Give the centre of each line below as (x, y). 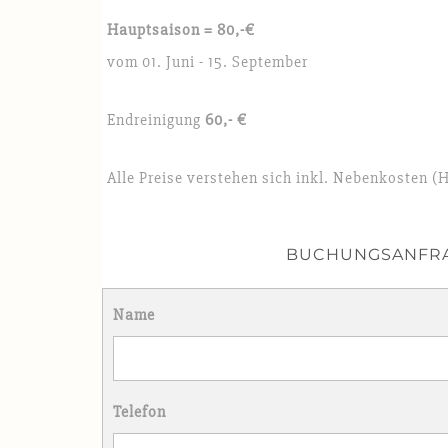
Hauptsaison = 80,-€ (181, 30)
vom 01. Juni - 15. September (207, 62)
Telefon (139, 412)
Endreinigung (156, 120)
